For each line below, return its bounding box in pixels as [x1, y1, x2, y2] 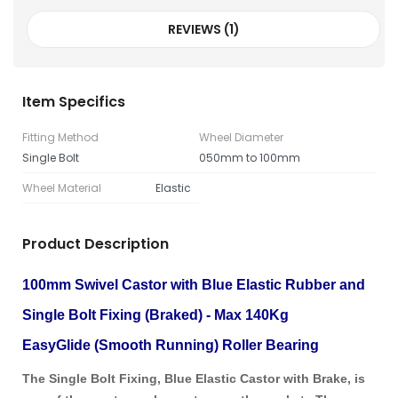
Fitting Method [22, 129, 99, 145]
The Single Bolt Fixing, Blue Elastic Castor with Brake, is [22, 370, 365, 386]
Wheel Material [22, 179, 101, 195]
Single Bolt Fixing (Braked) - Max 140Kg [22, 306, 289, 322]
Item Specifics [22, 91, 125, 112]
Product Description [22, 233, 169, 254]
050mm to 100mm [199, 149, 300, 165]
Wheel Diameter [199, 129, 283, 145]
